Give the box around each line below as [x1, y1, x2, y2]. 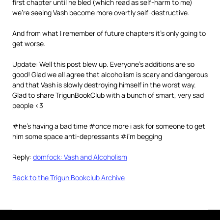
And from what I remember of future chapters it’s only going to [12, 28, 206, 38]
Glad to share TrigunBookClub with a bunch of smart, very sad [12, 90, 204, 100]
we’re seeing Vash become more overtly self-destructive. [12, 8, 190, 18]
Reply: [12, 152, 33, 162]
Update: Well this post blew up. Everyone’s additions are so [12, 59, 194, 69]
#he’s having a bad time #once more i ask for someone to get [12, 121, 205, 131]
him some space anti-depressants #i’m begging [12, 132, 162, 141]
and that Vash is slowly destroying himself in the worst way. [12, 80, 196, 90]
